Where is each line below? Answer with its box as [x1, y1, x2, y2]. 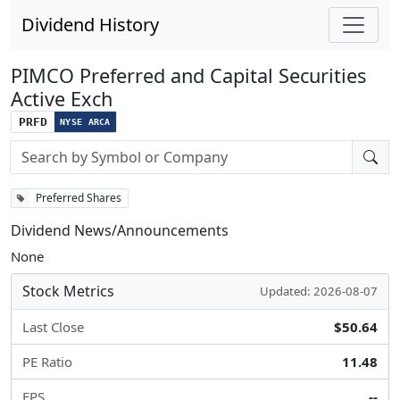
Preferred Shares [36, 190, 121, 205]
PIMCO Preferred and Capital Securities [11, 62, 366, 88]
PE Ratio [22, 353, 72, 371]
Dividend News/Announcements [11, 221, 229, 240]
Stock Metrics [22, 281, 114, 301]
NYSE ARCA [60, 116, 111, 127]
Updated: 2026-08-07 [260, 283, 378, 299]
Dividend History [21, 12, 159, 37]
